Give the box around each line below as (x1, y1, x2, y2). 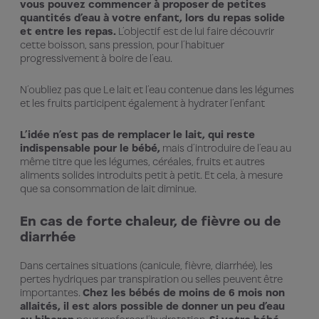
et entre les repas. (20, 24, 116, 37)
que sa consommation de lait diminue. (20, 182, 199, 194)
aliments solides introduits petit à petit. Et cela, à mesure (20, 168, 283, 181)
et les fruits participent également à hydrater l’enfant (20, 96, 271, 109)
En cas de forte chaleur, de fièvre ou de (20, 212, 281, 229)
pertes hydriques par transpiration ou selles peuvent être (20, 272, 283, 285)
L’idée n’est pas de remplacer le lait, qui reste (20, 127, 255, 140)
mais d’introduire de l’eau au (160, 141, 291, 154)
